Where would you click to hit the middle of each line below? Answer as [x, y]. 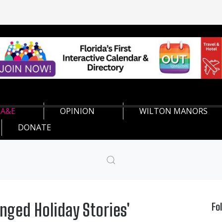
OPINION [77, 111]
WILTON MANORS [173, 111]
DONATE [34, 127]
